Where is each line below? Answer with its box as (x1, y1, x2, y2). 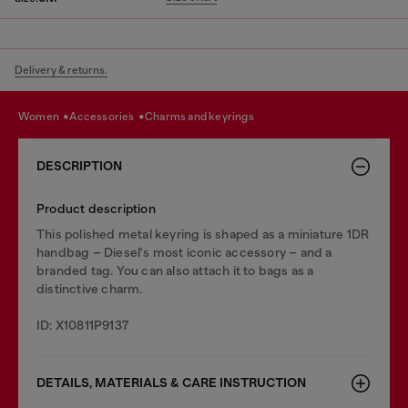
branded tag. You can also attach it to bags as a (36, 263, 314, 278)
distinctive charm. (36, 281, 143, 296)
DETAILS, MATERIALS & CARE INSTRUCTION (36, 375, 306, 391)
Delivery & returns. (15, 64, 107, 76)
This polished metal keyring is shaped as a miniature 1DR (36, 227, 370, 241)
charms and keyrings (153, 109, 254, 123)
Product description (36, 201, 156, 216)
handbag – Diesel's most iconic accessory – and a (36, 245, 332, 260)
